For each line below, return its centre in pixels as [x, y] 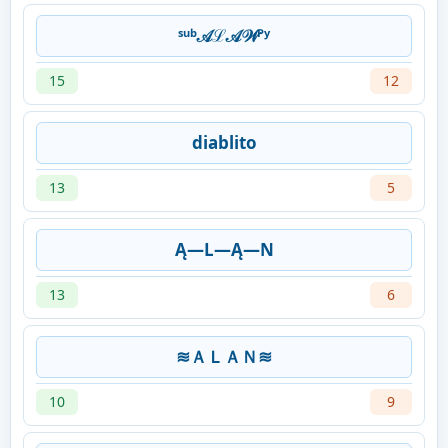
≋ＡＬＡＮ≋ [224, 357]
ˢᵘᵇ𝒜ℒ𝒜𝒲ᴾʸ [224, 36]
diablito [224, 143]
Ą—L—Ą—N [224, 250]
